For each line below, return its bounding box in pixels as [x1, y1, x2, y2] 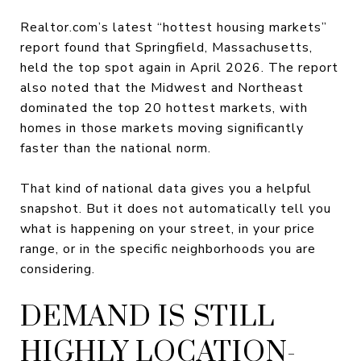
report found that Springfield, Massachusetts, [20, 38, 313, 56]
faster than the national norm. [20, 139, 211, 157]
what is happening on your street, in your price [20, 219, 315, 238]
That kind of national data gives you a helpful [20, 179, 312, 197]
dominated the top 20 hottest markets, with [20, 98, 308, 117]
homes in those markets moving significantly [20, 118, 304, 137]
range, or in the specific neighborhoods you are [20, 239, 316, 258]
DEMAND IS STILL [20, 299, 275, 335]
